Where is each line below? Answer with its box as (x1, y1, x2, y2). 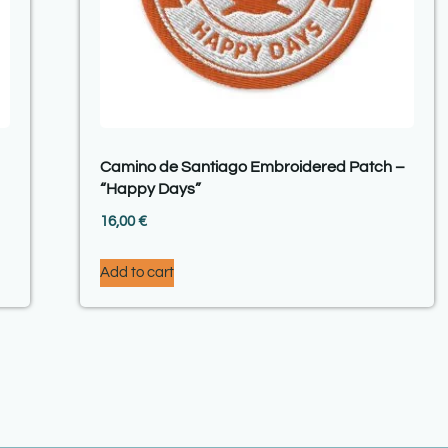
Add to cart (100, 264, 175, 280)
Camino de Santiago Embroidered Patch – (100, 159, 406, 176)
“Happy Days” (100, 181, 202, 198)
